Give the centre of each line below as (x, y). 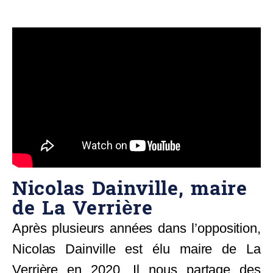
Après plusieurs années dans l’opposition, (136, 229)
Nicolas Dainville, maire (130, 189)
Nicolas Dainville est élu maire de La (136, 249)
